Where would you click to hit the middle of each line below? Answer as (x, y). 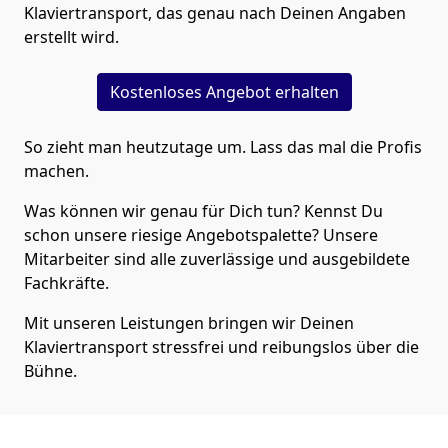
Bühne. (50, 370)
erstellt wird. (71, 36)
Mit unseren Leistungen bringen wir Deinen (189, 322)
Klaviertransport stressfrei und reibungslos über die (221, 346)
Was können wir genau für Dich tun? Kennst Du (203, 210)
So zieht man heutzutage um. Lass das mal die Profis (223, 146)
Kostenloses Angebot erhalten (224, 91)
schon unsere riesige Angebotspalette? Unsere (201, 234)
